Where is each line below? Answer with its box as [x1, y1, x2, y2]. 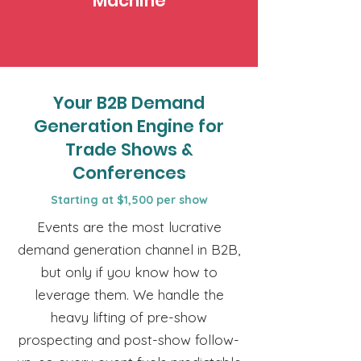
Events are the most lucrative [36, 218, 222, 235]
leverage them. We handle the [34, 286, 224, 303]
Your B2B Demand [53, 91, 205, 114]
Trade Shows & [64, 138, 193, 161]
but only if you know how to [40, 263, 218, 280]
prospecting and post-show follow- [19, 331, 239, 348]
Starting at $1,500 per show [50, 193, 208, 207]
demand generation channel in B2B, [18, 241, 240, 258]
